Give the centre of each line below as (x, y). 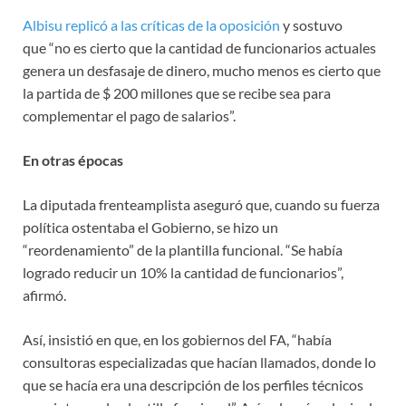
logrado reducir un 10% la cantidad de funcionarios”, (183, 272)
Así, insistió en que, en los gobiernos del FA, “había (177, 339)
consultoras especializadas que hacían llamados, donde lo (199, 362)
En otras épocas (73, 159)
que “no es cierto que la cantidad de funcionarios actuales (199, 47)
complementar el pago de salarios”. (129, 115)
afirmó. (44, 295)
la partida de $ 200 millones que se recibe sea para (177, 92)
